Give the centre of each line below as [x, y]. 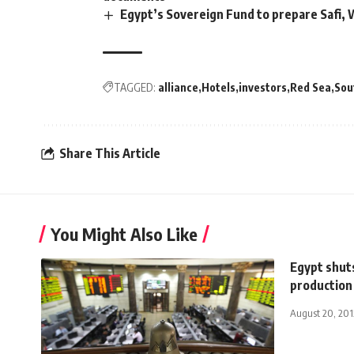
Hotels [218, 87]
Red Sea [311, 87]
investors [263, 87]
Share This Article [110, 154]
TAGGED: [135, 87]
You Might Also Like [124, 233]
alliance [178, 87]
